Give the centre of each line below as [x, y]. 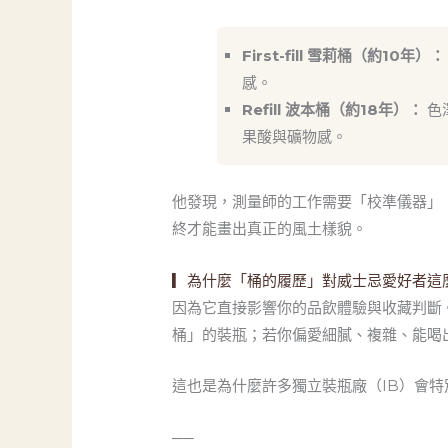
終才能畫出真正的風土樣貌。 [270, 228]
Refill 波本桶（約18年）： [333, 110]
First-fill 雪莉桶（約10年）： [344, 56]
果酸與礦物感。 [295, 137]
